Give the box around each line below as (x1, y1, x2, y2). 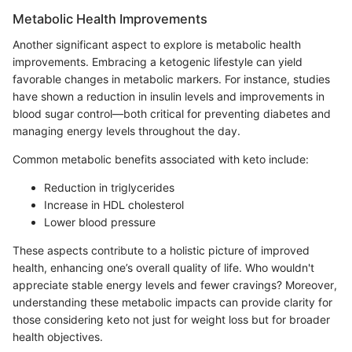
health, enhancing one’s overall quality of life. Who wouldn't (13, 260, 314, 274)
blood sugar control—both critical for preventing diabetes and (13, 106, 331, 120)
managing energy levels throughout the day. (13, 123, 240, 137)
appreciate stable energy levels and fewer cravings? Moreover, (13, 277, 337, 291)
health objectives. (13, 329, 103, 343)
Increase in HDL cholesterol (44, 197, 184, 211)
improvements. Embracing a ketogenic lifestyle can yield (13, 54, 302, 68)
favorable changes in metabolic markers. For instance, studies (13, 71, 330, 86)
